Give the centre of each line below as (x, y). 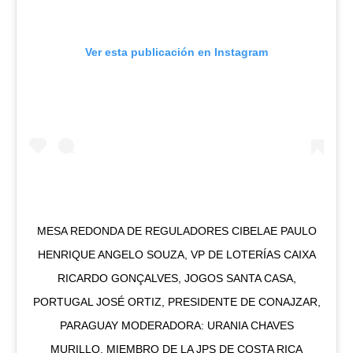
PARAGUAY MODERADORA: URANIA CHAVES (176, 325)
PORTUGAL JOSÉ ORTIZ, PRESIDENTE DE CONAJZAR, (176, 301)
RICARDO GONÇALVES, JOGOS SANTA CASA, (176, 278)
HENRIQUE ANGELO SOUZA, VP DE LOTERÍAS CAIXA (176, 254)
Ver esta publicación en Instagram (176, 52)
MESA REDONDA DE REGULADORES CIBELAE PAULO (176, 230)
